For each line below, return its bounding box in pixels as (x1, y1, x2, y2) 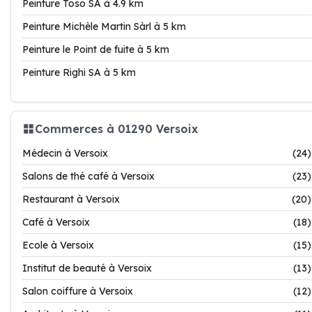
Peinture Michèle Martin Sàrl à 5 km (22, 20, 186, 33)
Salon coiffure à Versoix (22, 285, 133, 297)
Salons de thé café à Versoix (22, 170, 155, 182)
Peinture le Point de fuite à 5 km (22, 43, 169, 56)
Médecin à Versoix (22, 147, 108, 159)
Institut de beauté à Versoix (22, 262, 152, 274)
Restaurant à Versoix (22, 193, 120, 205)
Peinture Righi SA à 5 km (22, 66, 136, 79)
